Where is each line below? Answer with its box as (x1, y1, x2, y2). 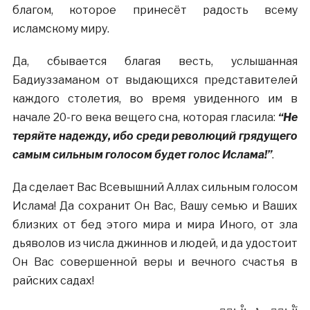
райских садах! (12, 274, 94, 287)
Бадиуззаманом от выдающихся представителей (12, 73, 298, 86)
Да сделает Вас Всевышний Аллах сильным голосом (12, 181, 298, 194)
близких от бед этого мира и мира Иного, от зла (12, 218, 298, 231)
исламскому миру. (12, 22, 109, 35)
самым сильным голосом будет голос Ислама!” (12, 148, 272, 161)
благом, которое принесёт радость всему (12, 3, 298, 17)
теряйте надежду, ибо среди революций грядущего (12, 129, 298, 143)
